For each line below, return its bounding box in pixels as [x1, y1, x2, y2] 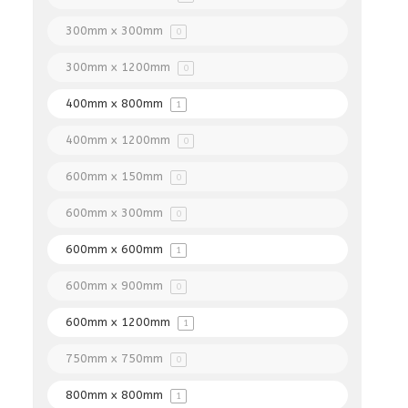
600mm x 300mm [66, 206, 168, 219]
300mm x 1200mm [66, 60, 175, 74]
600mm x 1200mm [66, 315, 175, 329]
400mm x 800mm [66, 97, 168, 110]
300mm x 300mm [66, 24, 168, 37]
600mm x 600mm [66, 242, 168, 256]
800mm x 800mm [66, 388, 168, 402]
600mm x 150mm [66, 169, 168, 183]
